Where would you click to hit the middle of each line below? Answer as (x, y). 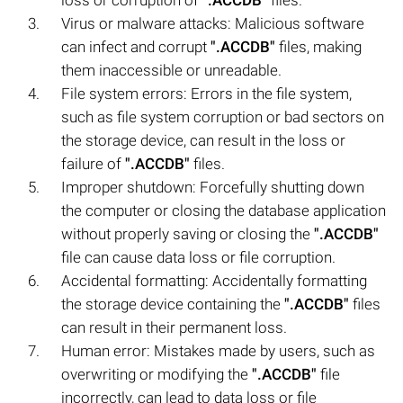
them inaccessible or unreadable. (171, 70)
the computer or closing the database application (224, 210)
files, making (318, 46)
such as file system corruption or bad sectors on (223, 116)
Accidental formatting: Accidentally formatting (214, 280)
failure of (93, 163)
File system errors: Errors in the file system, (206, 93)
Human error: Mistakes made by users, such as (218, 350)
